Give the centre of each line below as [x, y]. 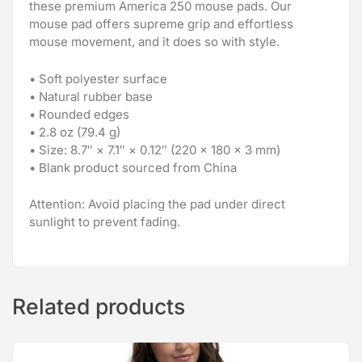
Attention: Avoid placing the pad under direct [157, 204]
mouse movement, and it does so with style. [154, 42]
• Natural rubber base [91, 96]
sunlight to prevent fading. [105, 222]
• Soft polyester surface [98, 78]
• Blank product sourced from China [133, 167]
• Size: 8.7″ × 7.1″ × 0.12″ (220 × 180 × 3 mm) [155, 149]
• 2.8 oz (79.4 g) [75, 132]
